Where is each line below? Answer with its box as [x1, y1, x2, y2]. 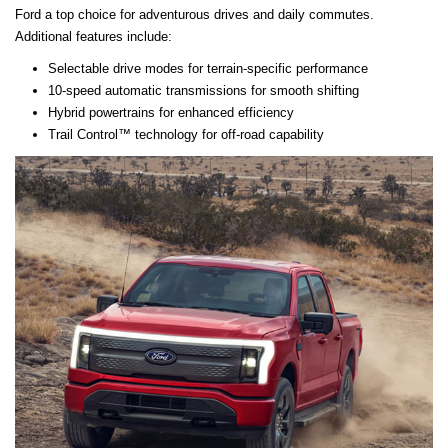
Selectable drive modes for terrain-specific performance [47, 61, 368, 77]
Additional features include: [15, 29, 172, 45]
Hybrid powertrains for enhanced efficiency [47, 105, 294, 121]
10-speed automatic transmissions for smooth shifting [47, 83, 359, 99]
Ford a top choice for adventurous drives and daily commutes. [15, 7, 374, 23]
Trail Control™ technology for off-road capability [47, 127, 324, 143]
